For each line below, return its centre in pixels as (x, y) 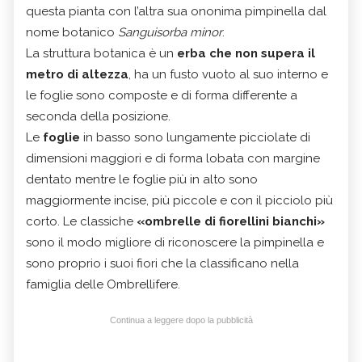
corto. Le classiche (81, 221)
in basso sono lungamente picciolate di (195, 137)
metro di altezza (77, 74)
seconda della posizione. (98, 116)
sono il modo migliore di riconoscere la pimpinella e (175, 242)
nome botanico (72, 32)
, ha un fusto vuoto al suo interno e (228, 74)
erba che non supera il (246, 53)
